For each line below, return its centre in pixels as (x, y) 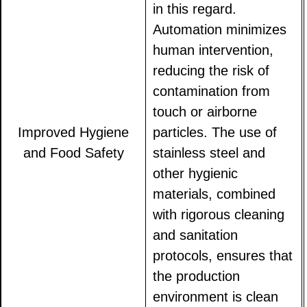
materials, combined (214, 194)
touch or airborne (205, 112)
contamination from (212, 91)
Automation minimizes (220, 30)
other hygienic (196, 174)
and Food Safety (73, 153)
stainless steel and (209, 153)
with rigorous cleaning (219, 215)
